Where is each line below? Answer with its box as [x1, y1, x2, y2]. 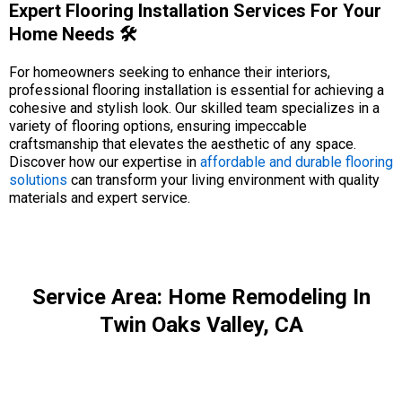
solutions [9, 171, 67, 188]
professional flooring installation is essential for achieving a [9, 82, 384, 99]
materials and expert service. [9, 189, 190, 206]
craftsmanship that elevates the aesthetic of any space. [9, 135, 356, 153]
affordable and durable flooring [200, 153, 393, 170]
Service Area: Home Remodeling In [31, 284, 371, 310]
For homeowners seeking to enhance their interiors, [9, 64, 330, 81]
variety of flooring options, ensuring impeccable [9, 118, 307, 135]
